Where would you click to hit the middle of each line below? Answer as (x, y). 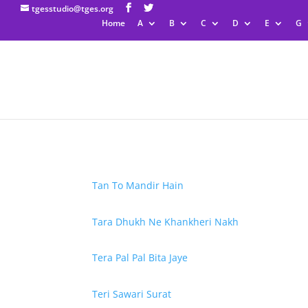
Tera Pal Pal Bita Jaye (140, 258)
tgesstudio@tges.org (73, 9)
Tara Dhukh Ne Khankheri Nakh (166, 221)
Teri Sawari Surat (132, 294)
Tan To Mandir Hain (138, 185)
